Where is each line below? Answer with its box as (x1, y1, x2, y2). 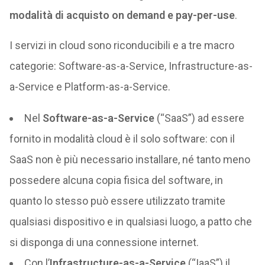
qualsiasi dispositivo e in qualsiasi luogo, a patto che (9, 215, 252, 228)
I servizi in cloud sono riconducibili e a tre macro (9, 39, 234, 51)
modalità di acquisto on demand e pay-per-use (9, 9, 235, 21)
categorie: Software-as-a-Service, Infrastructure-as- (9, 60, 253, 72)
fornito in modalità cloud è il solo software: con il (9, 132, 235, 145)
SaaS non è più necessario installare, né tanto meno (9, 153, 250, 166)
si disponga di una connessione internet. (9, 236, 199, 248)
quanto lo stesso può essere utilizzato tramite (9, 195, 225, 207)
